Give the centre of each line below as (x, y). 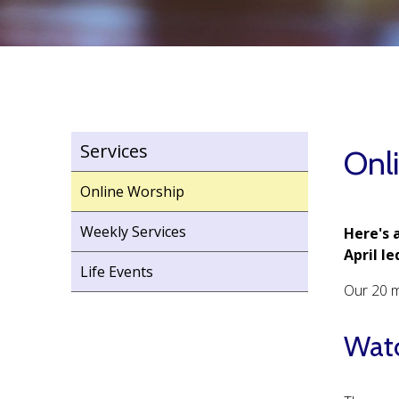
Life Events (117, 272)
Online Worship (132, 191)
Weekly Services (133, 232)
